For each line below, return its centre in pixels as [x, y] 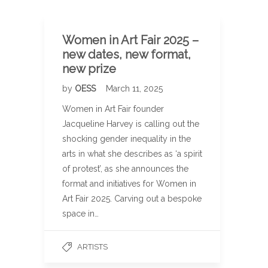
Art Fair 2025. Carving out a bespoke [132, 199]
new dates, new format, [127, 54]
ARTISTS [92, 247]
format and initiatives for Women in [129, 184]
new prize [89, 69]
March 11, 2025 [134, 89]
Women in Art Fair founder [113, 109]
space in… [80, 214]
